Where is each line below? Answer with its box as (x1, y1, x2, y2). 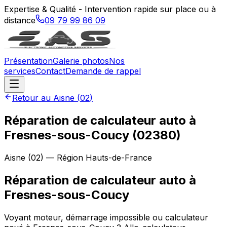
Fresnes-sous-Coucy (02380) (4, 127, 181, 142)
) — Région (41, 152, 86, 163)
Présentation (4, 56, 53, 66)
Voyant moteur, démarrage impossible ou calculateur (4, 212, 208, 222)
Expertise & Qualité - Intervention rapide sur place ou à (4, 4, 216, 14)
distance (4, 15, 35, 25)
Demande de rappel (65, 66, 141, 76)
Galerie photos (53, 56, 109, 66)
